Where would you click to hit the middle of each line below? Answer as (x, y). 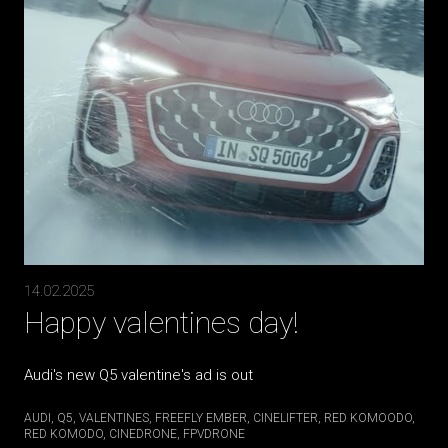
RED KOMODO (63, 433)
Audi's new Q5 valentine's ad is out (138, 374)
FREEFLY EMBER (201, 417)
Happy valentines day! (161, 322)
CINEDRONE (143, 433)
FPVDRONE (214, 433)
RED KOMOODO (368, 417)
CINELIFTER (285, 417)
